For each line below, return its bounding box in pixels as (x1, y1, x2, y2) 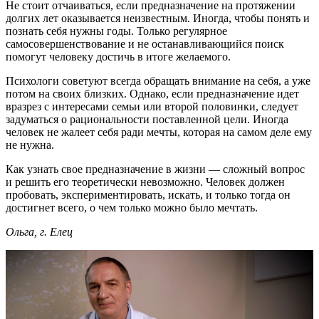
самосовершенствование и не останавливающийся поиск (6, 37, 284, 50)
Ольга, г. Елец (6, 225, 73, 238)
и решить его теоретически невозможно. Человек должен (6, 175, 285, 188)
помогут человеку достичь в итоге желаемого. (6, 50, 231, 63)
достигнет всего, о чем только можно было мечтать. (6, 201, 258, 214)
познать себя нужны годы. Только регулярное (6, 24, 227, 37)
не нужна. (6, 138, 54, 151)
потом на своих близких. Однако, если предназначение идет (6, 87, 299, 100)
